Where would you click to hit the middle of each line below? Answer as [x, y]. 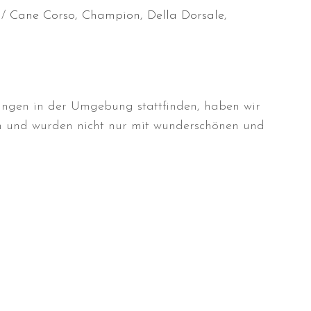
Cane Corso [42, 15]
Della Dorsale [186, 15]
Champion [111, 15]
